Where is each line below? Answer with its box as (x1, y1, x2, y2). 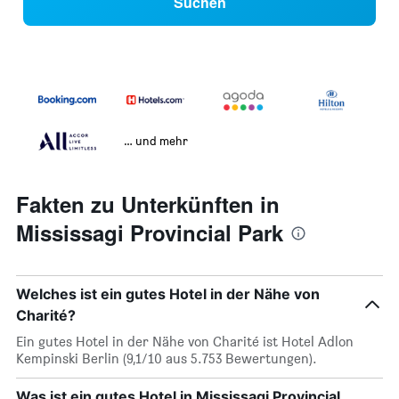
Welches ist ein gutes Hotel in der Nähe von (16, 285, 320, 304)
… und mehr (123, 133, 188, 149)
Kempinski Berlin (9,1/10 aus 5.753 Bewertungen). (16, 350, 317, 368)
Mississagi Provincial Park (16, 217, 283, 248)
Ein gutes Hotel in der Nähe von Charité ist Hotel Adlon (16, 333, 354, 351)
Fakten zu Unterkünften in (16, 189, 280, 220)
